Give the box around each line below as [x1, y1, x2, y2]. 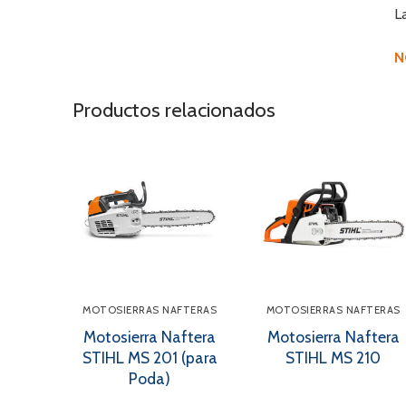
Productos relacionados [72, 96, 275, 122]
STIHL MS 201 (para [82, 348, 217, 368]
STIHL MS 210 [285, 348, 382, 368]
